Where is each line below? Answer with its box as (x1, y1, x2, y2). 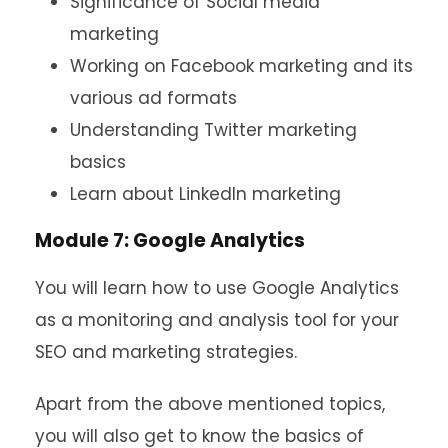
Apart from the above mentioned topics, (35, 392, 385, 417)
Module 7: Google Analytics (35, 227, 305, 255)
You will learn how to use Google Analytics (35, 276, 399, 301)
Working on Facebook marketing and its (70, 54, 413, 79)
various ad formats (70, 86, 237, 111)
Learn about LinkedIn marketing (70, 182, 341, 207)
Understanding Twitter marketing (70, 118, 357, 143)
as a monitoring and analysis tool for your (35, 308, 399, 333)
